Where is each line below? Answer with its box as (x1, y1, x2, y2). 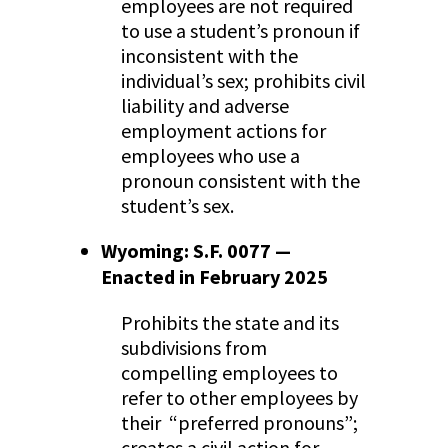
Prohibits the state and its (120, 310, 339, 336)
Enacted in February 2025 (100, 264, 332, 290)
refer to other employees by (120, 385, 358, 411)
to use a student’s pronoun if (120, 18, 360, 44)
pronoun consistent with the (120, 168, 360, 194)
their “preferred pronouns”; (120, 410, 358, 436)
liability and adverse (120, 93, 289, 119)
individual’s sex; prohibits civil (120, 68, 366, 94)
